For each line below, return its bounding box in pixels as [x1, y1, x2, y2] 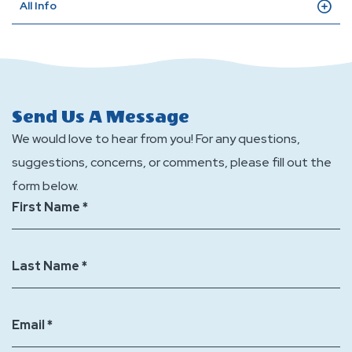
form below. [12, 178, 81, 194]
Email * [12, 317, 53, 333]
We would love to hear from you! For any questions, [12, 130, 300, 147]
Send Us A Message [12, 107, 189, 127]
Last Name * [12, 258, 87, 274]
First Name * [12, 199, 88, 215]
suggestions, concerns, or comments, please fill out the [12, 154, 332, 170]
